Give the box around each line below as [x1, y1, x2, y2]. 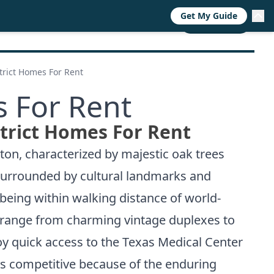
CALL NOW [191, 18, 240, 31]
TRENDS [54, 18, 92, 31]
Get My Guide [180, 10, 237, 21]
